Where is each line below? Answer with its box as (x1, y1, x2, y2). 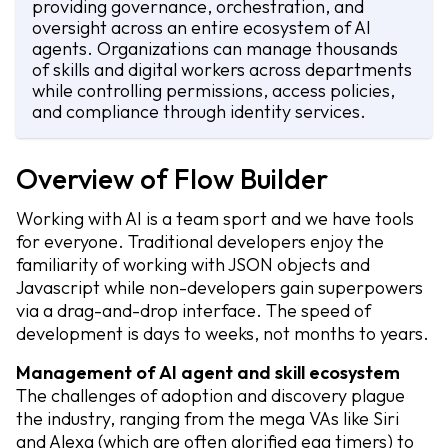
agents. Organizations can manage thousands (32, 37, 398, 60)
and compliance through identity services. (32, 100, 366, 123)
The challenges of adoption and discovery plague (16, 384, 405, 407)
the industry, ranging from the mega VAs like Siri (16, 407, 399, 430)
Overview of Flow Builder (16, 161, 328, 196)
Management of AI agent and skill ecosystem (16, 361, 400, 384)
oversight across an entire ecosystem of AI (32, 16, 371, 39)
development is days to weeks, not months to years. (16, 322, 429, 345)
